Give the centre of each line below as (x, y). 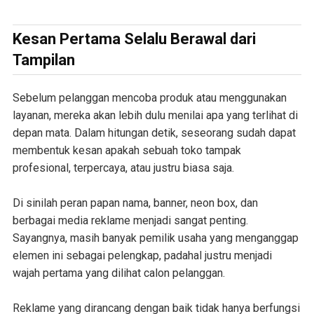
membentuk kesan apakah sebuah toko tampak (127, 150)
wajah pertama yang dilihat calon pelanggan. (118, 273)
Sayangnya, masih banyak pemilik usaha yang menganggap (155, 238)
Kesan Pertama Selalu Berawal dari (134, 39)
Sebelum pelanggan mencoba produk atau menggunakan (149, 97)
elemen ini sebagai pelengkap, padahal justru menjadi (142, 255)
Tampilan (43, 60)
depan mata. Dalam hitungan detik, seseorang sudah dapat (154, 132)
